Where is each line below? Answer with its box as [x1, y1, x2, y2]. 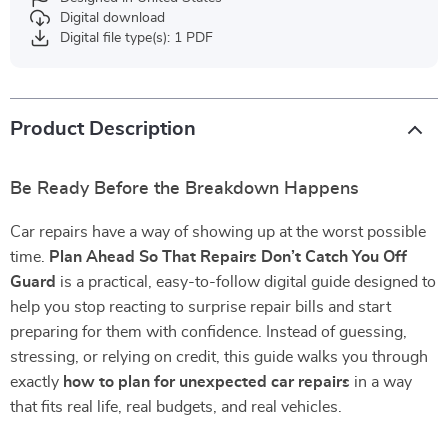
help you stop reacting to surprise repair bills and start [10, 299, 391, 315]
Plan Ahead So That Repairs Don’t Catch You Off [49, 249, 407, 265]
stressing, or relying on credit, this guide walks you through [10, 349, 428, 365]
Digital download [60, 11, 165, 25]
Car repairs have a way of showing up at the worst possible [10, 224, 426, 240]
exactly [10, 374, 63, 390]
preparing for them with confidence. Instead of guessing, [10, 324, 407, 340]
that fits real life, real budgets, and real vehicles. [10, 399, 342, 415]
